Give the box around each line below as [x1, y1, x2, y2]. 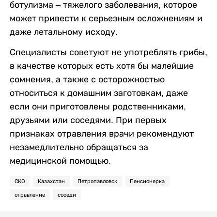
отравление [15, 192, 45, 198]
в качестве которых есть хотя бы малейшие [10, 61, 194, 71]
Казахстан [38, 178, 65, 184]
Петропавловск [77, 178, 117, 184]
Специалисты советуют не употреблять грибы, [10, 47, 207, 57]
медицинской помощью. [10, 156, 111, 166]
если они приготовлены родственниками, [10, 102, 186, 111]
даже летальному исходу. [10, 27, 118, 37]
